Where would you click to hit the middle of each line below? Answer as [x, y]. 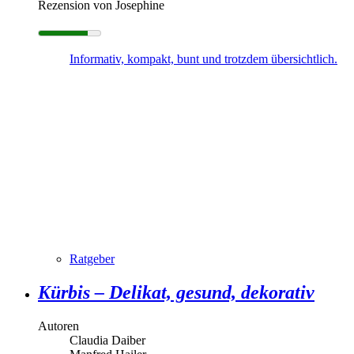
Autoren [58, 326]
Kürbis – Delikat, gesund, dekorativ [176, 293]
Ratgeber [92, 259]
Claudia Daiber [107, 341]
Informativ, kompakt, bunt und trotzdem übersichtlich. [203, 59]
